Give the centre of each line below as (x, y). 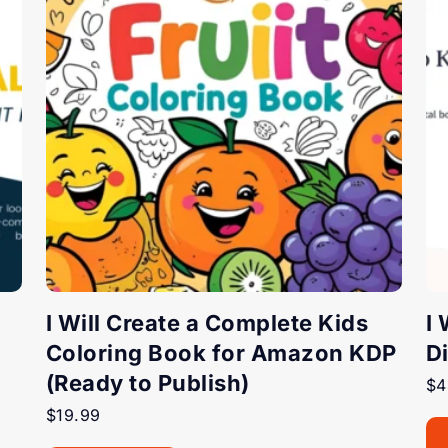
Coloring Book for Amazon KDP (221, 352)
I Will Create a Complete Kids (207, 322)
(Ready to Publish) (147, 382)
